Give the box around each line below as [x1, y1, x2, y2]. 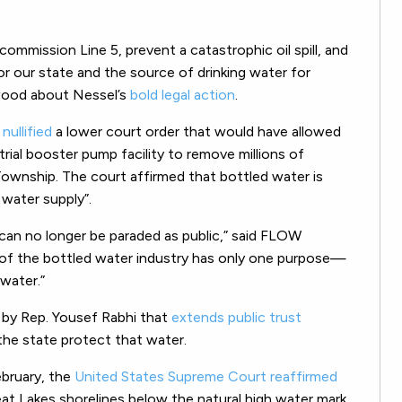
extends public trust [171, 309, 301, 327]
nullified [3, 123, 52, 141]
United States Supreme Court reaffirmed [74, 368, 337, 386]
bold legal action [130, 86, 235, 104]
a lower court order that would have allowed [52, 123, 341, 141]
